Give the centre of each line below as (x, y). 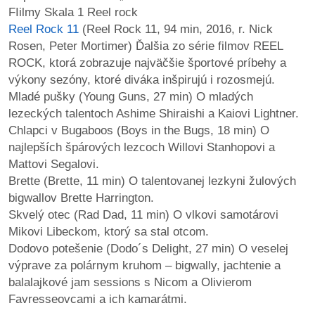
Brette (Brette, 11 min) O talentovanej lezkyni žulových (152, 181)
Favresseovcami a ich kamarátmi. (98, 299)
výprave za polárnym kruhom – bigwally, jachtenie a (144, 265)
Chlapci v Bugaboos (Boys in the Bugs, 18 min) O (139, 130)
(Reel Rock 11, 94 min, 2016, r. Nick (176, 29)
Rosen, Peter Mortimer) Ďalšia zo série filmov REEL (146, 46)
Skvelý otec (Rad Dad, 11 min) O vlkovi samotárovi (143, 214)
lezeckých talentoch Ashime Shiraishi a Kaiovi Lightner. (154, 113)
